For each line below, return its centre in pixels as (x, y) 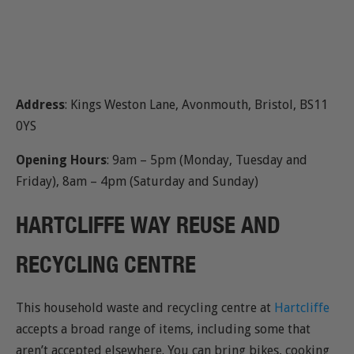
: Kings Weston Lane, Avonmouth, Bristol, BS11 (196, 105)
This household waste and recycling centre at (145, 308)
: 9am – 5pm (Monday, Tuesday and (207, 160)
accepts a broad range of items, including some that (163, 330)
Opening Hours (61, 160)
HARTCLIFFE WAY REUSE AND (148, 224)
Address (40, 105)
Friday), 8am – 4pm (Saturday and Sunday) (137, 182)
